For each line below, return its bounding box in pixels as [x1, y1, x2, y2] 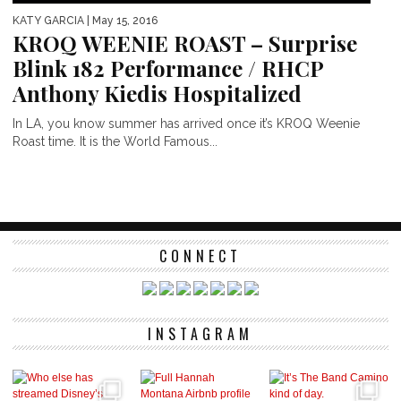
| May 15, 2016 [84, 14, 158, 28]
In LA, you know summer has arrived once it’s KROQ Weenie [13, 116, 360, 132]
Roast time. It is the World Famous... [13, 134, 218, 149]
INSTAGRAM [148, 323, 253, 346]
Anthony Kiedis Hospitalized [13, 79, 302, 108]
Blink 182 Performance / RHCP [13, 54, 323, 83]
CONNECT [159, 245, 242, 268]
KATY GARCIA [13, 14, 84, 28]
